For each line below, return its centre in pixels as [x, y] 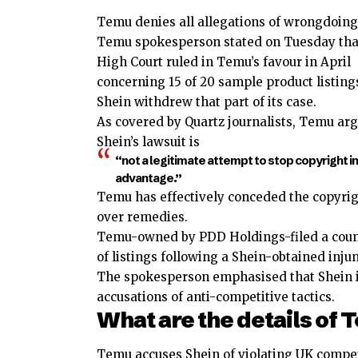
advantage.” [148, 178]
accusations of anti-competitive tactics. [216, 297]
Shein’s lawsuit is [148, 142]
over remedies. [142, 217]
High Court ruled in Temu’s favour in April [224, 62]
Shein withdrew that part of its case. [207, 102]
